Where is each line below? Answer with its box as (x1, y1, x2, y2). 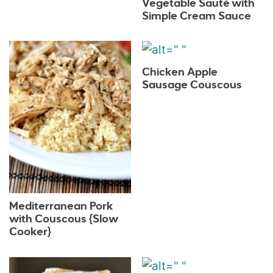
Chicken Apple (141, 67, 218, 79)
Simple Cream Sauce (141, 10, 251, 22)
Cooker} (9, 227, 52, 238)
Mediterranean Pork (9, 201, 114, 213)
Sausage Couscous (141, 80, 242, 91)
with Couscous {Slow (9, 214, 119, 225)
